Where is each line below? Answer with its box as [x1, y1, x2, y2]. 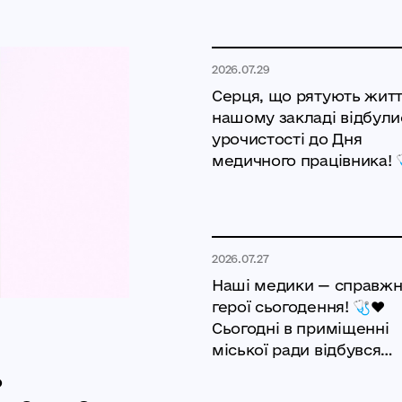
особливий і [212, 363, 305, 380]
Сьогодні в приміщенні [212, 319, 389, 337]
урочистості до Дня [212, 130, 363, 148]
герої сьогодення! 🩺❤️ [212, 298, 385, 316]
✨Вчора [212, 173, 277, 191]
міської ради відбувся [212, 341, 381, 359]
